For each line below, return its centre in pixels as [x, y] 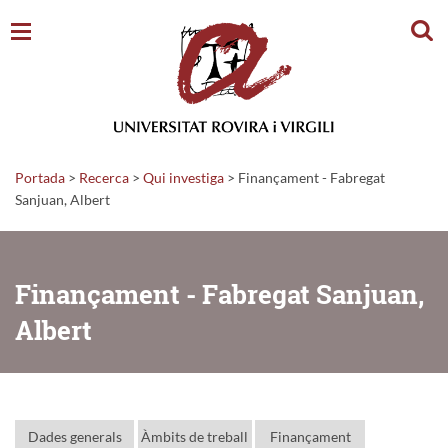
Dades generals [74, 436]
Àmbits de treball [194, 436]
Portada [40, 177]
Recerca [104, 177]
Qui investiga [183, 177]
